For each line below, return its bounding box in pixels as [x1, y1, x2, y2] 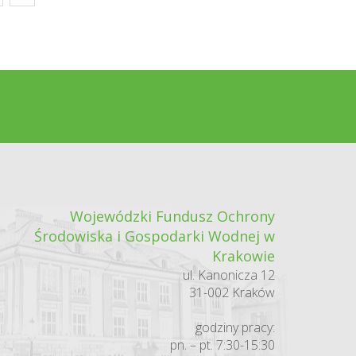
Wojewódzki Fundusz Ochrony [69, 207, 275, 226]
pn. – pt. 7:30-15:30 [169, 336, 275, 354]
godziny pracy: [195, 319, 275, 336]
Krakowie [211, 246, 275, 265]
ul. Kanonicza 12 [182, 266, 275, 284]
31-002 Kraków [188, 284, 275, 301]
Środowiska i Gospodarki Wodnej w [33, 226, 275, 246]
